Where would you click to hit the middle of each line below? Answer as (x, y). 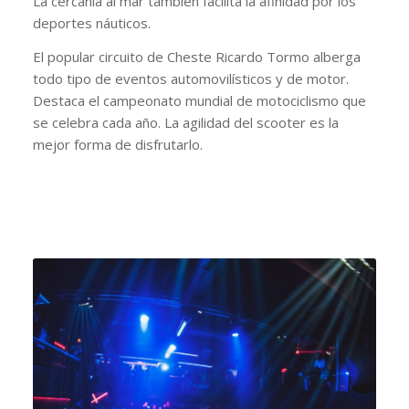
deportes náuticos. (91, 22)
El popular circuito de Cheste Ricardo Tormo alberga (196, 56)
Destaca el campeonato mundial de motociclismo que (199, 100)
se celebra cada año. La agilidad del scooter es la (185, 122)
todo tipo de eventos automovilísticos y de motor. (190, 78)
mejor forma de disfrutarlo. (117, 144)
